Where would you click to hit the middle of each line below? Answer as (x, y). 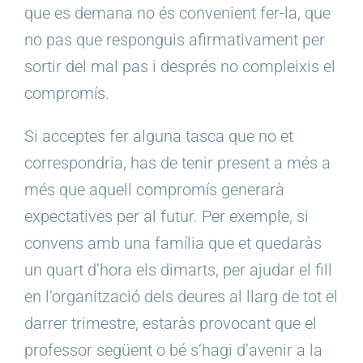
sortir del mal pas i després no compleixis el (180, 67)
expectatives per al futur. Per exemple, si (167, 217)
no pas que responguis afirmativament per (175, 40)
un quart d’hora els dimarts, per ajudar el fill (178, 270)
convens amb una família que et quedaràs (173, 243)
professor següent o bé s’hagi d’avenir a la (173, 350)
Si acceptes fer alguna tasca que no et (159, 137)
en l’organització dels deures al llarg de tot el (181, 297)
